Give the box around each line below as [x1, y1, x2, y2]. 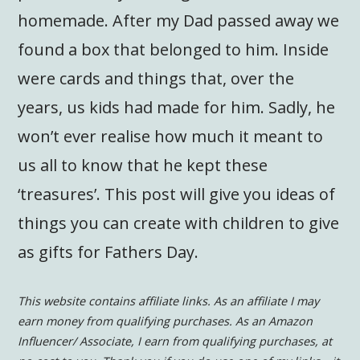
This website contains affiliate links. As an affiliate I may [18, 292, 320, 309]
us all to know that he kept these [18, 153, 268, 176]
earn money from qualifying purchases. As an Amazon [18, 313, 313, 329]
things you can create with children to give [18, 211, 340, 234]
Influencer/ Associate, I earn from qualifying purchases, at [18, 333, 333, 349]
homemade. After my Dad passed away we [18, 9, 340, 31]
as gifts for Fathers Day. [18, 240, 199, 263]
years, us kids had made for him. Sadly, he [18, 96, 336, 118]
